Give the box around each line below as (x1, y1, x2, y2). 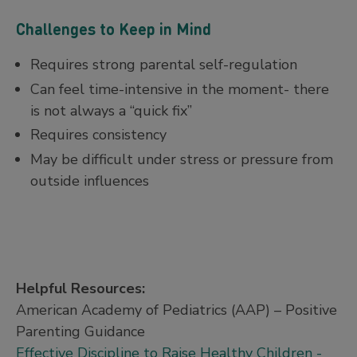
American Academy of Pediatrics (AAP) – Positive (16, 300, 337, 320)
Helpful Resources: (16, 278, 149, 298)
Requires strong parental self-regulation (30, 55, 297, 75)
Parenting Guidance (16, 321, 145, 341)
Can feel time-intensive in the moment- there (30, 79, 329, 99)
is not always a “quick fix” (30, 100, 196, 120)
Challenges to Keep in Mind (16, 18, 211, 39)
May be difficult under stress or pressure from (30, 149, 333, 169)
